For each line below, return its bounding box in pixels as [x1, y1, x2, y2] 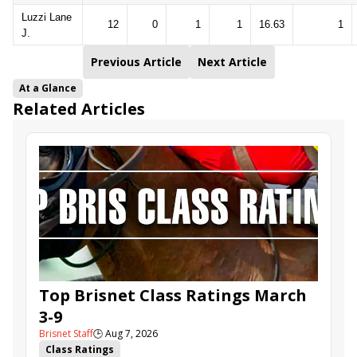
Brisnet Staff [39, 327, 93, 340]
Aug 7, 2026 [105, 327, 158, 340]
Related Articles [13, 98, 145, 120]
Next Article [197, 54, 267, 69]
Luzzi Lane [22, 11, 72, 23]
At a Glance [19, 81, 76, 95]
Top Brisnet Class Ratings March [39, 284, 307, 306]
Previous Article [90, 54, 182, 69]
